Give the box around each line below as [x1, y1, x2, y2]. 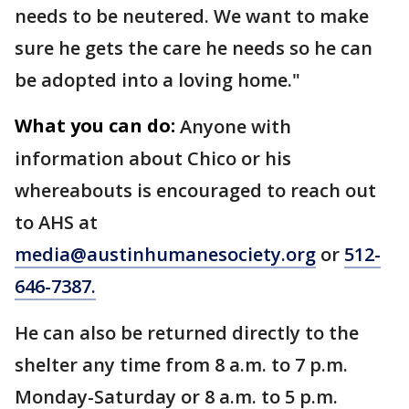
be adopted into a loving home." [15, 68, 300, 93]
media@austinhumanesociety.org [15, 242, 316, 267]
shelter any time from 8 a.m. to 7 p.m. [15, 352, 348, 378]
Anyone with [180, 114, 291, 140]
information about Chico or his [15, 146, 291, 172]
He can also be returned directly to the [15, 320, 359, 346]
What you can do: [15, 113, 175, 139]
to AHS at [15, 210, 98, 236]
